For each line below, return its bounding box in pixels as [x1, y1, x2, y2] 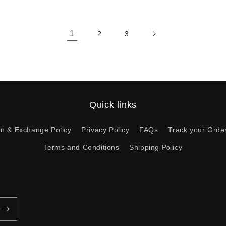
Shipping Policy [129, 143, 183, 151]
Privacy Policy [81, 126, 130, 134]
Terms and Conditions [43, 143, 120, 151]
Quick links [89, 100, 137, 110]
